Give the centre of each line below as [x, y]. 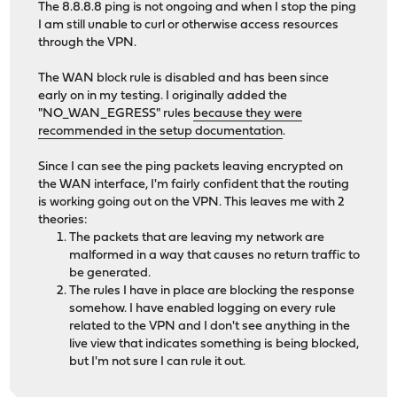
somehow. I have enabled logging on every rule [203, 309]
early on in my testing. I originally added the [163, 97]
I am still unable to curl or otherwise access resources [189, 26]
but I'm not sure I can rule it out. [158, 362]
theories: [63, 221]
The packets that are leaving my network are [197, 238]
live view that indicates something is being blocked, [214, 345]
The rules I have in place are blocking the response [212, 292]
